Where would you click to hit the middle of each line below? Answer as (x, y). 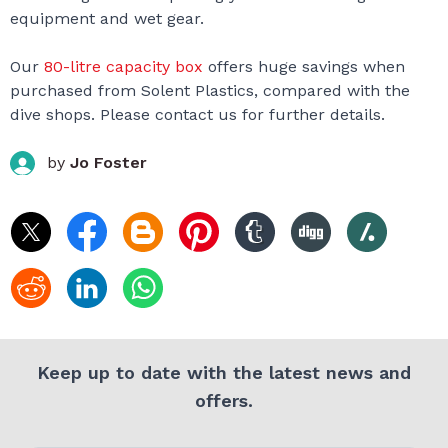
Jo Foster (108, 162)
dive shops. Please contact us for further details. (197, 114)
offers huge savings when (304, 66)
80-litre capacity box (123, 66)
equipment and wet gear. (107, 18)
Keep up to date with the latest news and (224, 372)
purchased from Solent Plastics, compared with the (210, 90)
